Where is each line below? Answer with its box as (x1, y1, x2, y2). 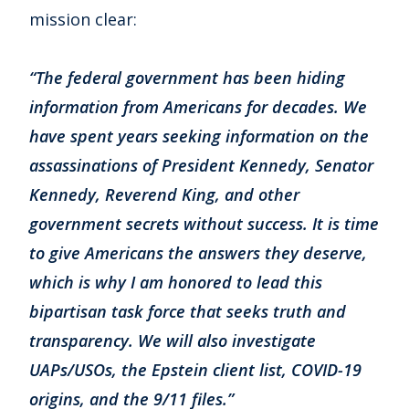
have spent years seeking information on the (29, 125, 369, 148)
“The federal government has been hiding (29, 67, 345, 89)
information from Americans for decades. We (29, 96, 367, 119)
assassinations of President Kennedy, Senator (29, 154, 373, 177)
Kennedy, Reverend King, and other (29, 184, 299, 206)
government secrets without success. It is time (29, 213, 379, 236)
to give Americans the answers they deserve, (29, 242, 367, 265)
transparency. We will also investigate (29, 330, 316, 352)
